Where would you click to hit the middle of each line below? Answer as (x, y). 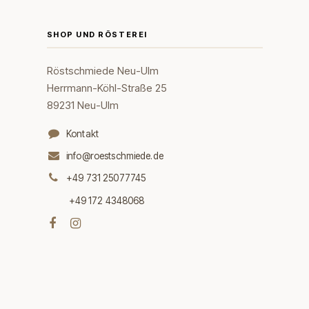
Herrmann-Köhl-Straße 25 (107, 88)
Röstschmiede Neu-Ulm (102, 71)
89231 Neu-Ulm (82, 105)
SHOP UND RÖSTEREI (97, 34)
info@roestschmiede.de (115, 156)
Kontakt (83, 134)
